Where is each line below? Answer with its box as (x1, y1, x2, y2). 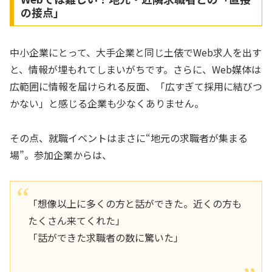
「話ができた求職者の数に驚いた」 (27, 230, 183, 245)
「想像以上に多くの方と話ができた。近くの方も (27, 196, 242, 211)
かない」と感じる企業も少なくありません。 (10, 96, 204, 111)
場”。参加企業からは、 (10, 148, 112, 163)
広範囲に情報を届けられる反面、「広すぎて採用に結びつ (10, 79, 262, 94)
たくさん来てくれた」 (27, 213, 125, 228)
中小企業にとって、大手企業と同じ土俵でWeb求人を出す (10, 45, 262, 60)
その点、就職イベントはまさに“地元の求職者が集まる (10, 131, 248, 146)
